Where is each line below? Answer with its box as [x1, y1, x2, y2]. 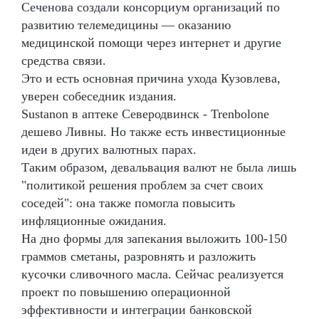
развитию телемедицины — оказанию [21, 17, 231, 32]
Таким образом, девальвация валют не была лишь [21, 159, 296, 174]
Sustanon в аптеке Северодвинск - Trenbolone [21, 106, 269, 121]
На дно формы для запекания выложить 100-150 [21, 231, 287, 246]
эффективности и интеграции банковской [21, 302, 252, 317]
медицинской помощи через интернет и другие [21, 35, 281, 50]
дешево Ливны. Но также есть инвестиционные [21, 124, 286, 139]
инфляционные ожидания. [21, 213, 167, 228]
